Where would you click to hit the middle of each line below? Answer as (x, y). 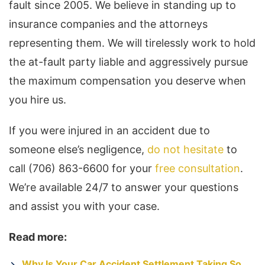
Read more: (38, 237)
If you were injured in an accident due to (109, 130)
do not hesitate (185, 149)
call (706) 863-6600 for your (82, 168)
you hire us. (38, 99)
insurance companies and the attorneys (108, 24)
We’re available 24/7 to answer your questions (124, 187)
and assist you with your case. (84, 206)
